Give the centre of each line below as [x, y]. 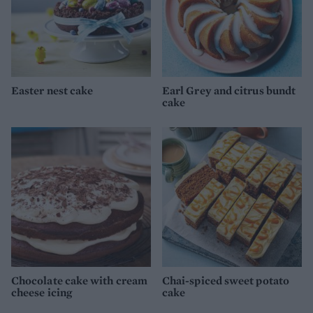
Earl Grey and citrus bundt [229, 90]
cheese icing [42, 293]
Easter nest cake [52, 90]
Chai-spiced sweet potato [226, 281]
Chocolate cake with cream [80, 281]
